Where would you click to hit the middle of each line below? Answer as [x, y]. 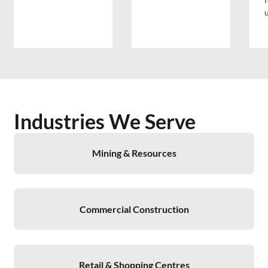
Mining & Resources [134, 153]
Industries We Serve [105, 121]
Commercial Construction [134, 209]
